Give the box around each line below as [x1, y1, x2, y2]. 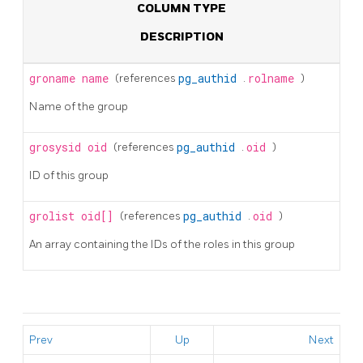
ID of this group [29, 168, 109, 182]
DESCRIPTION [139, 29, 224, 44]
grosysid [29, 139, 88, 155]
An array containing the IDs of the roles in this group [29, 237, 295, 251]
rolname [248, 70, 301, 86]
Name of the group [29, 99, 128, 113]
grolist [29, 208, 81, 224]
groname [29, 70, 82, 86]
